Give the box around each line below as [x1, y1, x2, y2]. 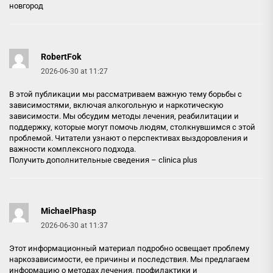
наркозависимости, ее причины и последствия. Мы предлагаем [9, 255, 250, 264]
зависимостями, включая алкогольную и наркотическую [9, 101, 224, 110]
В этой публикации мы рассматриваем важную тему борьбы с [9, 90, 242, 99]
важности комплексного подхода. [9, 144, 136, 154]
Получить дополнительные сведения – [9, 155, 158, 165]
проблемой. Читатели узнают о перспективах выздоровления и [9, 133, 248, 143]
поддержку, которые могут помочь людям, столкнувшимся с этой [9, 122, 255, 132]
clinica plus [158, 155, 197, 165]
